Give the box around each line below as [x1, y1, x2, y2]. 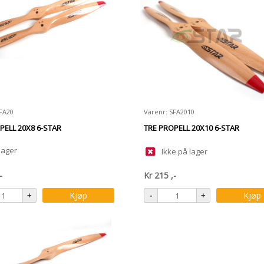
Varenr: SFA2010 [144, 107, 194, 116]
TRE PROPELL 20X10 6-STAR [144, 123, 239, 133]
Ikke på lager [161, 146, 207, 157]
